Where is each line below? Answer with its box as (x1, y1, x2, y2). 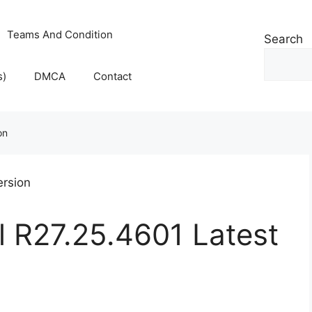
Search (264, 32, 303, 46)
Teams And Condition (7, 28, 114, 41)
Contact (93, 70, 132, 83)
